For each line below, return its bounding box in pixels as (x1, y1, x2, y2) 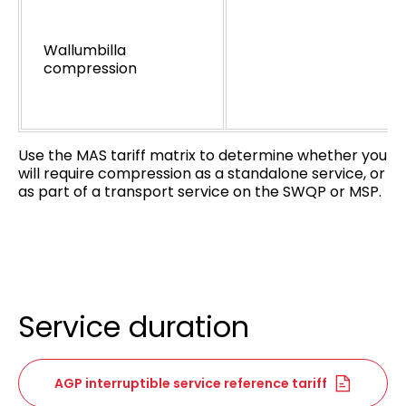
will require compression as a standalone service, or (18, 162, 385, 184)
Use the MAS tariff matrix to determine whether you (18, 144, 387, 166)
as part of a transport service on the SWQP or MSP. (18, 180, 382, 202)
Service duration (18, 305, 249, 347)
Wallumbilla (43, 39, 126, 61)
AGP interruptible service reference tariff (53, 373, 327, 392)
